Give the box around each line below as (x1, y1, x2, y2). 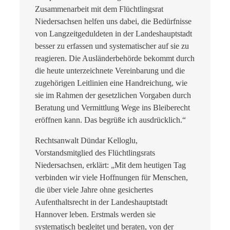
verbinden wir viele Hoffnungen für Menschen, (35, 173, 188, 182)
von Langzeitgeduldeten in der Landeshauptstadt (35, 29, 192, 39)
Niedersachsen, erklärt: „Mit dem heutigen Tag (35, 161, 186, 170)
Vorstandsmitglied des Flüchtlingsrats (35, 148, 155, 158)
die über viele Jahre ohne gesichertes (35, 185, 153, 195)
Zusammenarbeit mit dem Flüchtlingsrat (35, 5, 163, 14)
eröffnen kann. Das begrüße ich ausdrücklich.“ (35, 116, 186, 125)
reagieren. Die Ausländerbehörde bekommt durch (35, 54, 195, 63)
